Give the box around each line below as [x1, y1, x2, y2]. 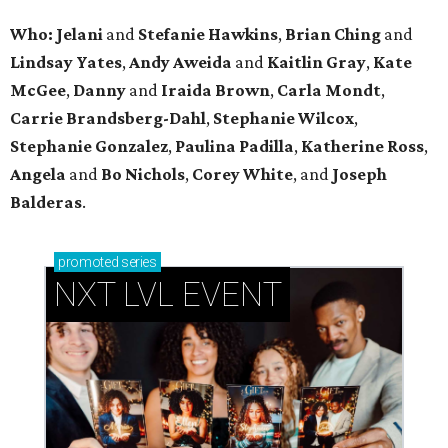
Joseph [332, 163, 387, 184]
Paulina [175, 135, 236, 156]
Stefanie [138, 23, 205, 44]
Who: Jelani [10, 23, 103, 44]
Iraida [161, 79, 212, 100]
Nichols [125, 163, 185, 184]
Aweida [173, 51, 232, 72]
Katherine [301, 135, 384, 156]
